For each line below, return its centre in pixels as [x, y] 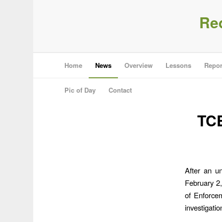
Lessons [179, 65]
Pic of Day [80, 90]
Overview [139, 65]
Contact [120, 90]
